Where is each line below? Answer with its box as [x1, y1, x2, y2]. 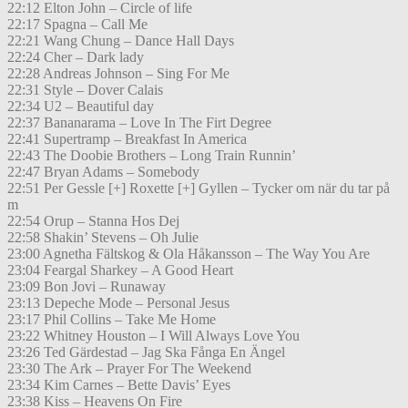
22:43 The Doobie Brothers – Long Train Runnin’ [7, 148, 296, 164]
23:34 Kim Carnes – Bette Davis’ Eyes [7, 377, 230, 393]
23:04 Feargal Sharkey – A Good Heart [7, 262, 233, 279]
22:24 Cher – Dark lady [7, 49, 144, 66]
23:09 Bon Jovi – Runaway [7, 279, 166, 295]
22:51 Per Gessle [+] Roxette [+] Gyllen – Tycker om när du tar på [7, 180, 390, 197]
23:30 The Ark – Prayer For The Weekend [7, 361, 251, 377]
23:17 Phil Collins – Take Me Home [7, 311, 216, 328]
